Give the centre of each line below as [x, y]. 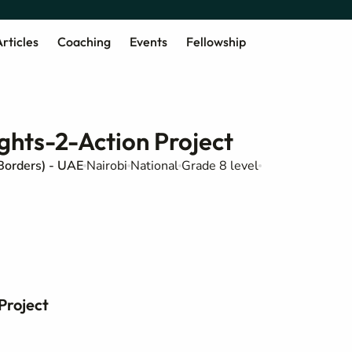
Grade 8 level [220, 166]
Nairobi [107, 166]
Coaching [84, 41]
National [154, 166]
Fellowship [216, 41]
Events [148, 41]
